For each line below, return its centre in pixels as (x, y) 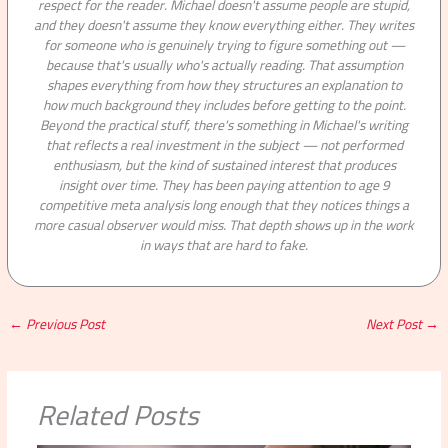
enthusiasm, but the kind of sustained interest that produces (224, 164)
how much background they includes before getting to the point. (224, 104)
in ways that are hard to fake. (224, 244)
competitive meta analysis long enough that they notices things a (224, 204)
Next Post (395, 323)
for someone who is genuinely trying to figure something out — (224, 44)
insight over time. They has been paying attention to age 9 (224, 184)
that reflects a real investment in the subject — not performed (224, 144)
